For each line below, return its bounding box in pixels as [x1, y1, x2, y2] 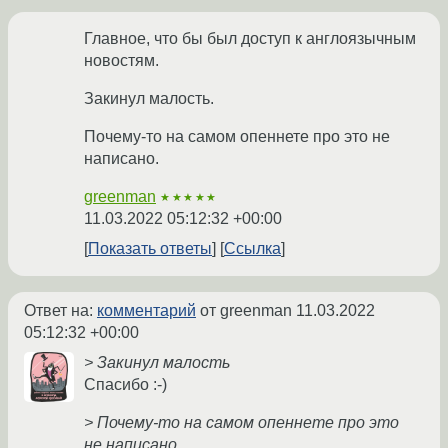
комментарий [97, 302, 196, 320]
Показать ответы [88, 240, 212, 258]
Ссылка [224, 240, 281, 258]
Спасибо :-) [84, 376, 167, 394]
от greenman [196, 302, 296, 320]
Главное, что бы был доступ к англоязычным [84, 30, 416, 48]
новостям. [84, 52, 159, 70]
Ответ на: [24, 302, 97, 320]
